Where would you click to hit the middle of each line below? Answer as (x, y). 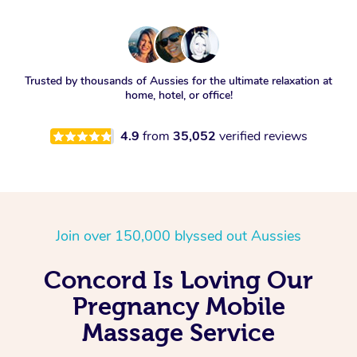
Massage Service (178, 333)
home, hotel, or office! (178, 96)
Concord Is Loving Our (178, 280)
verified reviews (263, 137)
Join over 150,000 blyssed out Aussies (178, 236)
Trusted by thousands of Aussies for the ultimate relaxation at (178, 81)
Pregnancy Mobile (178, 306)
